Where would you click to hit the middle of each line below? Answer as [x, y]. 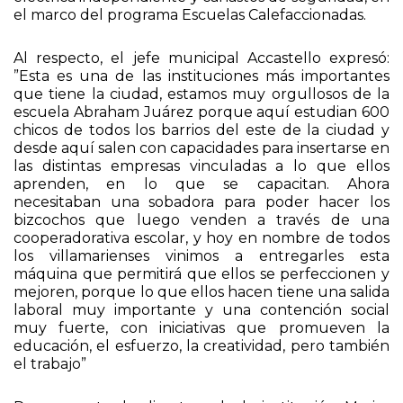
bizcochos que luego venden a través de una [201, 229]
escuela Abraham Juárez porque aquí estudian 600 [201, 121]
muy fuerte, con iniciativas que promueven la [201, 337]
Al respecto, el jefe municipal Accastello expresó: [201, 67]
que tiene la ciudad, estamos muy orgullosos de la [201, 103]
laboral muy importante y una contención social [201, 319]
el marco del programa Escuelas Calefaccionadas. [190, 24]
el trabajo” [50, 373]
